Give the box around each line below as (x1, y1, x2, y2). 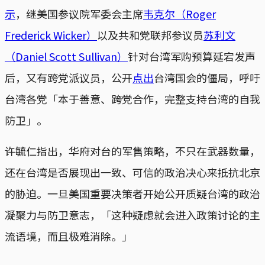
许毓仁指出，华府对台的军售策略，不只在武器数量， (5, 143, 260, 159)
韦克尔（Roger (143, 5, 216, 21)
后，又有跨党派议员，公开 (5, 69, 132, 85)
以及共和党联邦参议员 (97, 27, 203, 43)
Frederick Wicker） (5, 27, 97, 43)
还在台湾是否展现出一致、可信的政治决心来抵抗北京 (5, 164, 260, 180)
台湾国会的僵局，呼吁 (154, 69, 260, 85)
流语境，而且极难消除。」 (5, 228, 132, 244)
